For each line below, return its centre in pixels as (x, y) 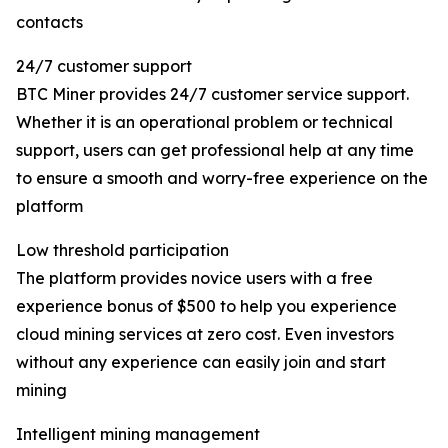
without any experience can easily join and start (201, 362)
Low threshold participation (122, 250)
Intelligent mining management (138, 434)
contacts (49, 22)
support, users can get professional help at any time (215, 150)
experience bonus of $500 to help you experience (206, 306)
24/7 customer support (104, 66)
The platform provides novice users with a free (194, 278)
